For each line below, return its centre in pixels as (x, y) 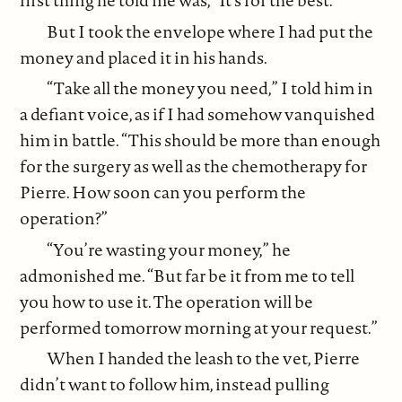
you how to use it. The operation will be (167, 301)
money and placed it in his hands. (144, 57)
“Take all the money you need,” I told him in (210, 88)
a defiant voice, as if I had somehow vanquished (198, 114)
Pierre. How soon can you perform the (163, 192)
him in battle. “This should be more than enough (201, 140)
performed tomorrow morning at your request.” (199, 327)
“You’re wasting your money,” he (169, 249)
